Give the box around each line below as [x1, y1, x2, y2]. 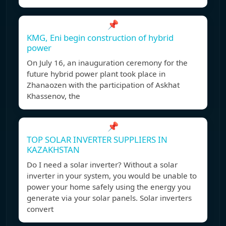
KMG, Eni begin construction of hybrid [27, 32, 174, 44]
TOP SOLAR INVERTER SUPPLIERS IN [27, 134, 167, 146]
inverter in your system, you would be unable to [27, 171, 197, 181]
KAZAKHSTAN [27, 144, 80, 156]
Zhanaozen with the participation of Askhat [27, 80, 180, 90]
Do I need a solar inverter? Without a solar [27, 159, 178, 170]
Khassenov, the [27, 91, 80, 101]
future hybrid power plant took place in [27, 69, 165, 79]
